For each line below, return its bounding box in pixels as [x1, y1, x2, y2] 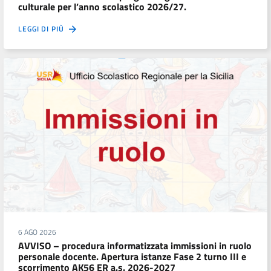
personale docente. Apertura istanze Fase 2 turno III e [18, 249, 246, 264]
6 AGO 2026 [18, 226, 56, 238]
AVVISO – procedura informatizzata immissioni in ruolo [18, 238, 252, 253]
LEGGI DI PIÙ [18, 23, 69, 35]
